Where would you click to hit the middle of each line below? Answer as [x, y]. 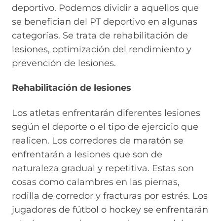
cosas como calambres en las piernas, [96, 182]
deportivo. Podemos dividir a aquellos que [105, 8]
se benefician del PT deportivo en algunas [105, 21]
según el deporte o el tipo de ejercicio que [105, 127]
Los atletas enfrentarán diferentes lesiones [106, 113]
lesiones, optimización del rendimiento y [102, 49]
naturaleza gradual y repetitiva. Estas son [103, 168]
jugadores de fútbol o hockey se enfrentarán [110, 209]
